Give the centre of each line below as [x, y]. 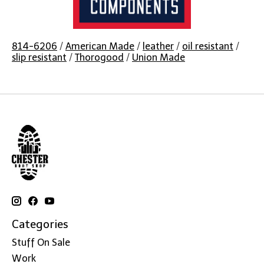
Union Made [159, 58]
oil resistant [208, 47]
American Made [100, 47]
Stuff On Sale [41, 242]
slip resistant [39, 58]
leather [158, 47]
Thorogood [99, 58]
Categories [40, 225]
